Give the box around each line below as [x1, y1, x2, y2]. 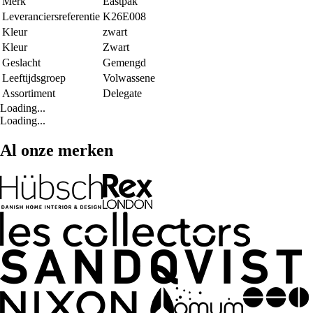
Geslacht [2, 57, 41, 69]
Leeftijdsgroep [2, 72, 66, 85]
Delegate [103, 87, 142, 100]
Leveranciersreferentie [2, 10, 100, 23]
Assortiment [2, 87, 55, 100]
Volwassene [103, 72, 155, 85]
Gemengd [103, 57, 146, 69]
